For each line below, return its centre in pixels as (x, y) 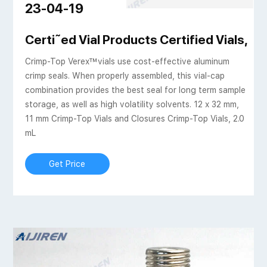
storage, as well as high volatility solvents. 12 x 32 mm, (132, 105)
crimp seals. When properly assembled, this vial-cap (125, 76)
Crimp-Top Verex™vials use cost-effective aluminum (127, 62)
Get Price (67, 164)
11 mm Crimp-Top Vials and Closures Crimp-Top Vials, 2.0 (134, 119)
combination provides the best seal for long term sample (135, 90)
